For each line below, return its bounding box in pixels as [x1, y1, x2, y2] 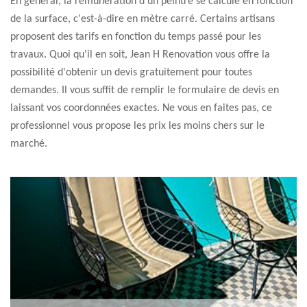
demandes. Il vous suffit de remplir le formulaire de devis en [10, 85, 279, 96]
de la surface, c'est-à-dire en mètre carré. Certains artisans [10, 14, 275, 25]
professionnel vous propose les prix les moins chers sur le [10, 121, 265, 132]
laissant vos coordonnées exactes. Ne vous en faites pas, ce [10, 103, 272, 114]
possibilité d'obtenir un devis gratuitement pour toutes [10, 67, 252, 78]
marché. [10, 138, 47, 149]
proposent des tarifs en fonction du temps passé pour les [10, 32, 261, 42]
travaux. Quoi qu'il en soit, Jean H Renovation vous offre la [10, 49, 270, 60]
